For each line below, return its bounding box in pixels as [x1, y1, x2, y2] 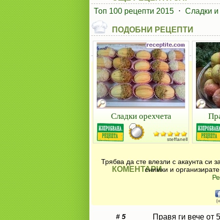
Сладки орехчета [110, 110, 171, 121]
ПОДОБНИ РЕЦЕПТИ [112, 26, 193, 34]
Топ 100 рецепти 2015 [94, 7, 174, 15]
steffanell [167, 137, 188, 142]
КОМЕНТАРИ [112, 165, 162, 173]
